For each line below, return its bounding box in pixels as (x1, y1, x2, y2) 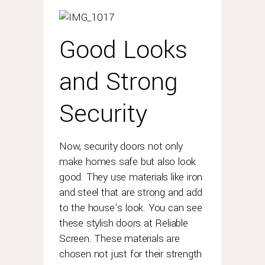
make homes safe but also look (59, 154, 196, 169)
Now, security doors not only (59, 139, 183, 154)
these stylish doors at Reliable (59, 216, 188, 231)
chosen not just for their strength (59, 247, 202, 261)
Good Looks (59, 33, 188, 67)
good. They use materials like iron (59, 170, 203, 185)
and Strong (59, 64, 178, 99)
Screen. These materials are (59, 231, 180, 246)
